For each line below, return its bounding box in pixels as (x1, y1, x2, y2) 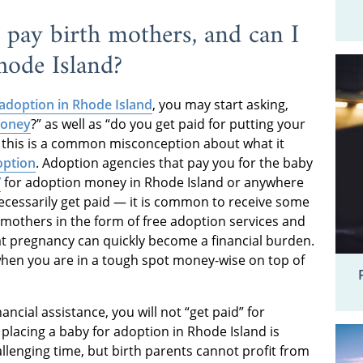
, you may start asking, (152, 95, 288, 113)
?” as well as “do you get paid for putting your (31, 114, 305, 133)
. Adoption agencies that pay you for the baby (36, 153, 313, 172)
